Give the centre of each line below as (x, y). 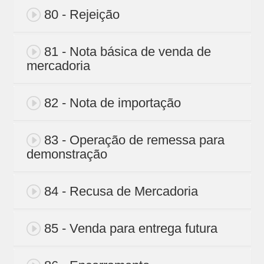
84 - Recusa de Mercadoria (121, 192)
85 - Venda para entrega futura (131, 229)
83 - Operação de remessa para (134, 140)
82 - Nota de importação (112, 103)
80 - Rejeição (82, 15)
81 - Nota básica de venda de (127, 52)
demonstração (67, 154)
